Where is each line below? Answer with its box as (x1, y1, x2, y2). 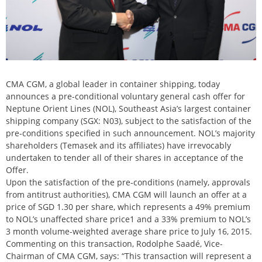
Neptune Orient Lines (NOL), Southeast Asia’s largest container (6, 103, 251, 115)
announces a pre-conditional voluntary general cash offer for (6, 91, 245, 102)
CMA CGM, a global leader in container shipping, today (6, 78, 220, 90)
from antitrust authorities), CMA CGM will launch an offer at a (6, 189, 247, 201)
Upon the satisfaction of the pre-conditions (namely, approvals (6, 177, 250, 188)
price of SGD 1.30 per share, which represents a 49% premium (6, 201, 250, 213)
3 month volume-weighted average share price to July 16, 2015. (6, 226, 252, 237)
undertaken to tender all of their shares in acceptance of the (6, 152, 243, 164)
